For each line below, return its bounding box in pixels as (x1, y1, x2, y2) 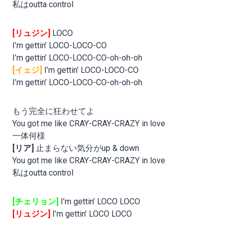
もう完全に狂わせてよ (12, 106, 94, 117)
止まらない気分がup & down (34, 143, 139, 154)
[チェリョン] (12, 197, 59, 207)
